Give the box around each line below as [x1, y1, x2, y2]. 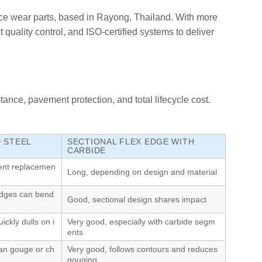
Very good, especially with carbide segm [67, 216, 215, 226]
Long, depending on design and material [67, 167, 217, 177]
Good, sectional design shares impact [67, 194, 206, 204]
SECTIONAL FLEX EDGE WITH [67, 136, 195, 146]
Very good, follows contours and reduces [67, 244, 218, 254]
